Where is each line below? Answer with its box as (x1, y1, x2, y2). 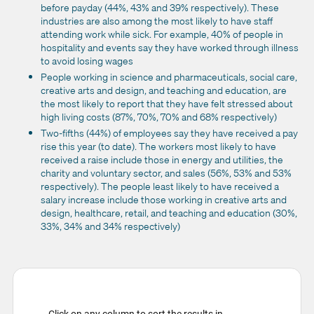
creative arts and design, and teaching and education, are (41, 83, 287, 97)
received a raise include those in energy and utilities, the (41, 152, 283, 166)
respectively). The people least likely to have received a (41, 179, 279, 193)
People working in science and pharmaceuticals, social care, (41, 69, 297, 83)
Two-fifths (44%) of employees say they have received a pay (41, 125, 298, 139)
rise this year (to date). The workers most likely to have (41, 139, 276, 153)
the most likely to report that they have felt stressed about (41, 96, 293, 110)
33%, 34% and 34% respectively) (41, 219, 180, 233)
